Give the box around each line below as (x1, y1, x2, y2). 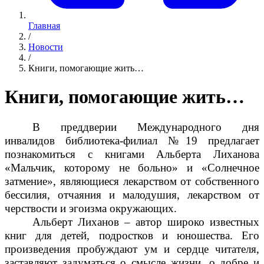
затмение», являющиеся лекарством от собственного (5, 174, 259, 187)
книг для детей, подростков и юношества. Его (5, 229, 259, 242)
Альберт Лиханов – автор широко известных (32, 215, 259, 228)
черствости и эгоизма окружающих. (5, 202, 177, 214)
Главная (28, 21, 60, 31)
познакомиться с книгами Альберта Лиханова (5, 147, 259, 160)
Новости (28, 42, 63, 52)
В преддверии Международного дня (32, 120, 259, 133)
